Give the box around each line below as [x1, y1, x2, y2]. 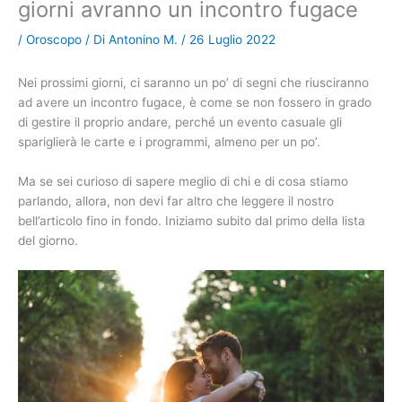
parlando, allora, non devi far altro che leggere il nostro [18, 193, 334, 208]
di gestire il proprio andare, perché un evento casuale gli [18, 115, 342, 130]
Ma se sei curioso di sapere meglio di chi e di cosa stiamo [18, 173, 348, 188]
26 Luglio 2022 [189, 31, 275, 47]
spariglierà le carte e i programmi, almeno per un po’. [18, 135, 320, 150]
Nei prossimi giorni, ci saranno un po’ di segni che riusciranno [18, 75, 369, 91]
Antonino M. [109, 31, 181, 47]
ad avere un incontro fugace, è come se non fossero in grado [18, 95, 371, 110]
